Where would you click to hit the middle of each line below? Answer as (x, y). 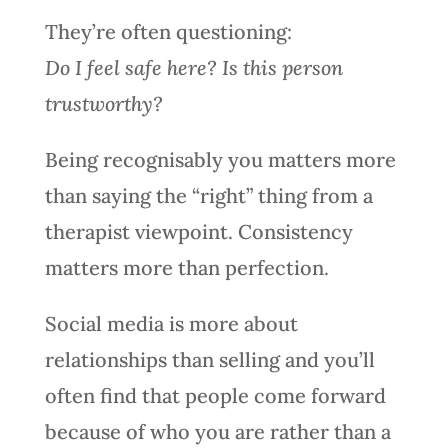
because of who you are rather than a (217, 431)
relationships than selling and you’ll (209, 359)
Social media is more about (171, 323)
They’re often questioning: (168, 31)
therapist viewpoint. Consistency (198, 231)
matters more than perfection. (189, 267)
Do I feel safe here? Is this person (193, 67)
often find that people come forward (215, 395)
